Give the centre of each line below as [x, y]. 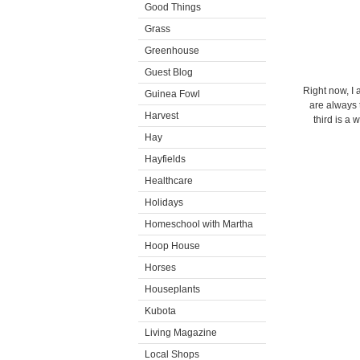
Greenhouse [172, 51]
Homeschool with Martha [199, 224]
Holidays [164, 202]
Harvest [162, 116]
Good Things [173, 7]
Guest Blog [169, 72]
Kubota [160, 311]
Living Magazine [181, 333]
